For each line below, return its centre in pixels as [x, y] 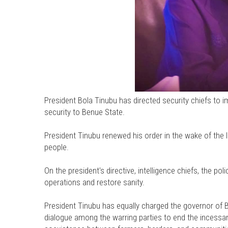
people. [56, 147]
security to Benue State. [84, 112]
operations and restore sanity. [94, 182]
